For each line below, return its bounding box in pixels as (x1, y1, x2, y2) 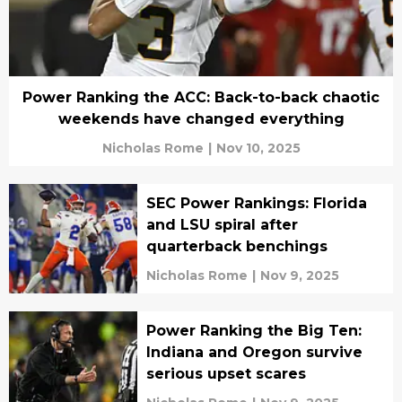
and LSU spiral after (145, 216, 298, 233)
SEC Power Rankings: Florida (145, 195, 367, 212)
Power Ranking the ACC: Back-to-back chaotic (22, 89, 380, 106)
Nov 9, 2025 (259, 267, 339, 284)
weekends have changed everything (57, 110, 345, 127)
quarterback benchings (145, 238, 328, 255)
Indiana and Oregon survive (145, 344, 363, 361)
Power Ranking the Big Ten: (145, 322, 362, 339)
